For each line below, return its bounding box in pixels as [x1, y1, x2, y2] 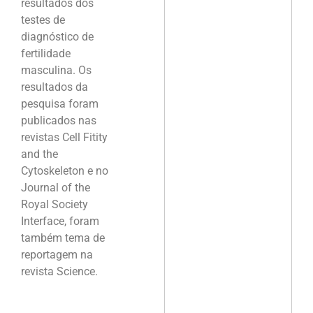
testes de [21, 13, 65, 27]
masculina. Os [21, 63, 92, 77]
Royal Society [21, 197, 88, 211]
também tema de [21, 231, 105, 245]
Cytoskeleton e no [21, 163, 108, 177]
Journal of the [21, 180, 90, 194]
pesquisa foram [21, 96, 99, 110]
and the [21, 147, 58, 161]
